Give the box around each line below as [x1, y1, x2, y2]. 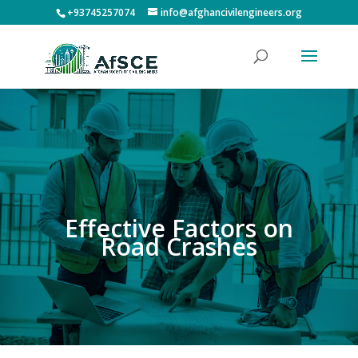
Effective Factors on [64, 212, 293, 245]
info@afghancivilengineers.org [160, 6, 302, 19]
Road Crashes [100, 230, 257, 263]
